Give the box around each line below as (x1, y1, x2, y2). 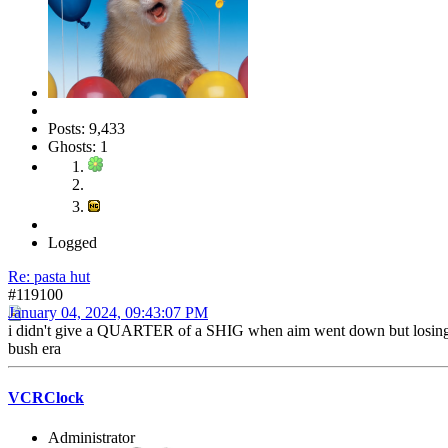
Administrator (48, 428, 135, 446)
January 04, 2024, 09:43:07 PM (8, 304, 208, 322)
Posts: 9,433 (48, 120, 125, 138)
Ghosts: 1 (48, 138, 108, 156)
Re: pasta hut (8, 268, 90, 286)
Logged (48, 234, 97, 252)
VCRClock (8, 389, 84, 407)
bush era (8, 340, 61, 358)
